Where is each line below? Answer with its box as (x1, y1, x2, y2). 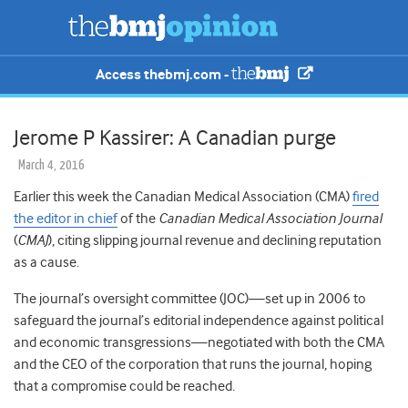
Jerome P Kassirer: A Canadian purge (14, 125, 336, 151)
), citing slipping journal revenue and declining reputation (48, 232, 382, 250)
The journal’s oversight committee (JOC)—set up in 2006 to (14, 291, 366, 308)
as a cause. (14, 254, 79, 271)
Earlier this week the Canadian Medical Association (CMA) (14, 189, 352, 206)
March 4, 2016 (18, 158, 85, 173)
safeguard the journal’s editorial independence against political (14, 312, 383, 330)
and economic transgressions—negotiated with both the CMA (14, 334, 384, 352)
